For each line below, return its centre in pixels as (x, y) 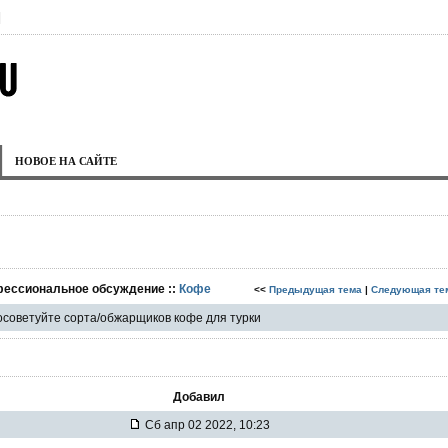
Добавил (199, 396)
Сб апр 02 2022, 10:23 (206, 424)
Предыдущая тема (315, 289)
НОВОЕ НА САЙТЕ (66, 160)
